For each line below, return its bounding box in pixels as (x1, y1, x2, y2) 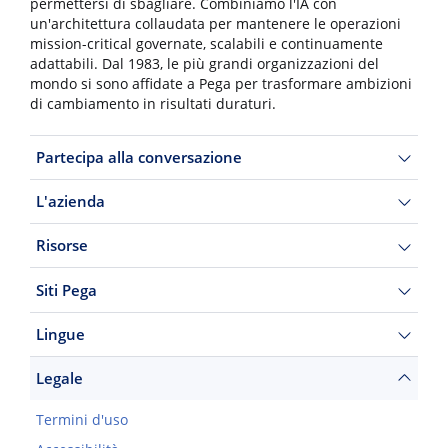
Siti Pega (35, 279, 97, 300)
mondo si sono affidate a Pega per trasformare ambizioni (30, 75, 412, 94)
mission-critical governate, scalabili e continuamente (30, 35, 383, 54)
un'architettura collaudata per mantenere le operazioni (30, 15, 401, 34)
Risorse (35, 235, 88, 256)
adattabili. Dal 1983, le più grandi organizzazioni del (30, 55, 379, 74)
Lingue (35, 323, 85, 344)
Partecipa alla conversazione (35, 146, 242, 167)
